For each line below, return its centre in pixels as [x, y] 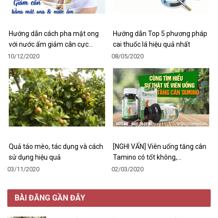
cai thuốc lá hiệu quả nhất [152, 44]
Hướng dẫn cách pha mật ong [54, 33]
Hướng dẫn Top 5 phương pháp [160, 33]
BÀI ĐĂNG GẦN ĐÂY [50, 198]
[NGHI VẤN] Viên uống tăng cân [160, 146]
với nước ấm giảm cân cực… [51, 44]
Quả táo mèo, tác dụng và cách [56, 146]
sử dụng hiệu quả [35, 157]
